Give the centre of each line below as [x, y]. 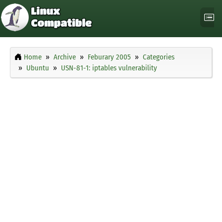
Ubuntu [38, 68]
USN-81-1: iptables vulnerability [109, 68]
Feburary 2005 [109, 57]
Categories [159, 57]
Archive [65, 57]
